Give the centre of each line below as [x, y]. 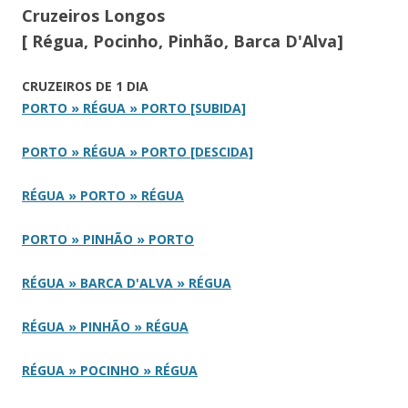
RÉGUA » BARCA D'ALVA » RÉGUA [127, 283]
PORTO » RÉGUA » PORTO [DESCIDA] [138, 152]
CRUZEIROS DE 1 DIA [85, 87]
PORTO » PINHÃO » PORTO [108, 240]
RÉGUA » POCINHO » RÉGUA [110, 371]
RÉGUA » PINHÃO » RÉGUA [105, 327]
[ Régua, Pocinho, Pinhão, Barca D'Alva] [183, 41]
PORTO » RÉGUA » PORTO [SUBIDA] [134, 108]
